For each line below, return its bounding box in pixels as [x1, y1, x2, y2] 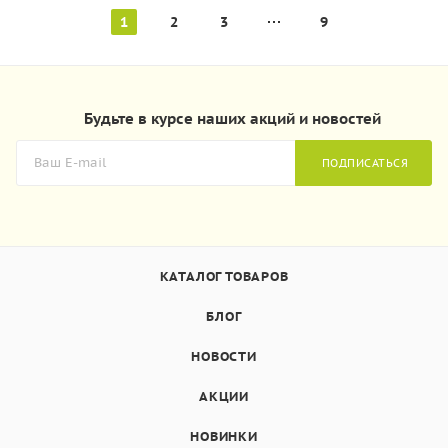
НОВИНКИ [190, 428, 258, 445]
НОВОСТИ [191, 348, 257, 365]
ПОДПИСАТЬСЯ [321, 155, 408, 170]
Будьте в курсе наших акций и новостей [83, 109, 381, 128]
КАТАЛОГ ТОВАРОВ [159, 268, 289, 285]
